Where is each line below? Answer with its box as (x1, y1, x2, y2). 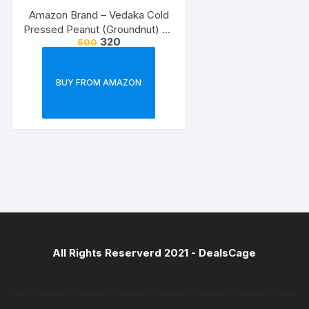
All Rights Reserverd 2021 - (52, 246, 199, 259)
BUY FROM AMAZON (56, 77, 142, 88)
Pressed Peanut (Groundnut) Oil (23, 22, 175, 36)
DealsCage (199, 246, 257, 259)
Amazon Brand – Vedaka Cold (28, 8, 169, 21)
